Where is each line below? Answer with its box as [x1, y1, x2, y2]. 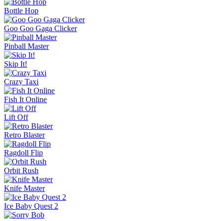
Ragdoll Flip [4, 148, 43, 157]
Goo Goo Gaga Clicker [4, 24, 77, 33]
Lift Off [4, 112, 28, 121]
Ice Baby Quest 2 [4, 201, 58, 210]
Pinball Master [4, 41, 49, 50]
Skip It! [4, 59, 27, 68]
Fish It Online [4, 95, 47, 104]
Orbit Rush [4, 166, 38, 175]
